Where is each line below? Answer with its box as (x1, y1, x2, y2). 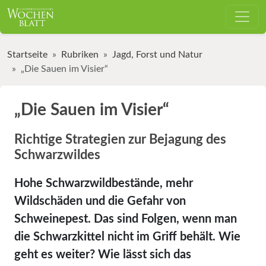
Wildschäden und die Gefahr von (14, 195, 186, 207)
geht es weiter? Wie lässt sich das (14, 248, 191, 261)
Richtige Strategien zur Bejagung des (14, 132, 226, 146)
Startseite (7, 49, 47, 59)
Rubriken (61, 49, 99, 59)
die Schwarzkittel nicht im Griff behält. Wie (14, 230, 240, 243)
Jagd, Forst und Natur (112, 49, 202, 59)
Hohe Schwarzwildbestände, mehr (14, 177, 193, 189)
